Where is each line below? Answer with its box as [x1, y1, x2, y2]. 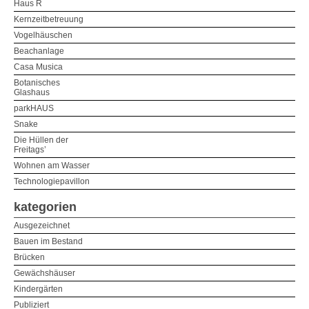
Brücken [14, 252, 45, 262]
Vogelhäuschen [14, 30, 72, 40]
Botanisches [14, 77, 60, 88]
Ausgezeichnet [14, 220, 70, 230]
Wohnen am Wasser [14, 160, 90, 170]
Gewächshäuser [14, 268, 75, 278]
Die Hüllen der [14, 134, 68, 145]
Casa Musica [14, 61, 63, 72]
